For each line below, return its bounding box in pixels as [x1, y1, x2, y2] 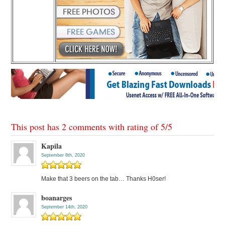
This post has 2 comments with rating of [11, 121, 161, 133]
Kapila [41, 141, 62, 152]
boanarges [41, 192, 72, 203]
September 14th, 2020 [41, 204, 88, 210]
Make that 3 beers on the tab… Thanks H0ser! [41, 175, 166, 183]
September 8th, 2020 [41, 153, 85, 158]
